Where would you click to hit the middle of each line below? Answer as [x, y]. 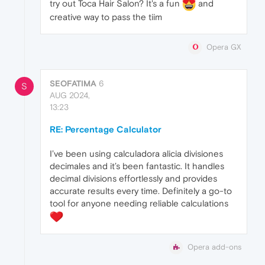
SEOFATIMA [73, 84]
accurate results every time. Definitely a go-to [141, 191]
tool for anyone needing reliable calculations [139, 203]
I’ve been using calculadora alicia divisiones [136, 154]
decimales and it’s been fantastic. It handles [137, 166]
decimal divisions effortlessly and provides [133, 179]
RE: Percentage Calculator [106, 130]
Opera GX [224, 47]
